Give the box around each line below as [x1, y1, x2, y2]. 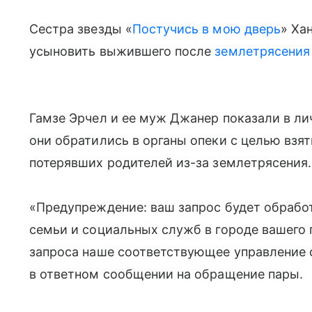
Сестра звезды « [29, 22, 132, 36]
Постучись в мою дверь [132, 22, 281, 36]
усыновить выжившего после [29, 44, 215, 58]
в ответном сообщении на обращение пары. [29, 267, 304, 281]
